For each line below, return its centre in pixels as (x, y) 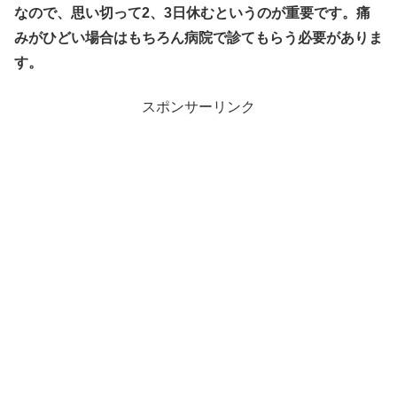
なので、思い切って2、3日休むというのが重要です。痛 (192, 12)
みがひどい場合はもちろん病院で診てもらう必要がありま (198, 37)
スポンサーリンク (198, 107)
